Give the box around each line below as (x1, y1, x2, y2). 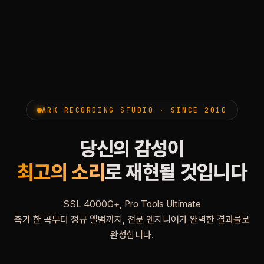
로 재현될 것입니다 (104, 160, 247, 184)
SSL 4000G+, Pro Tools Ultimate (63, 199, 201, 210)
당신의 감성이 (80, 137, 184, 160)
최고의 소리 (16, 160, 105, 184)
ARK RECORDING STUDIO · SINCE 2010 (41, 105, 227, 114)
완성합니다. (110, 229, 154, 240)
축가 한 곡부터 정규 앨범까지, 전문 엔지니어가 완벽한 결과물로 (14, 214, 250, 225)
